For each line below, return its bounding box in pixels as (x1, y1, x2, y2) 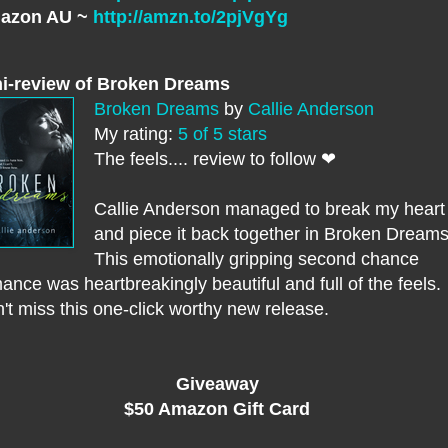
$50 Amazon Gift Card (124, 399, 310, 420)
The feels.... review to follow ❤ (94, 149, 336, 170)
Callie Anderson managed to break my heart (94, 199, 445, 220)
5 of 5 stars (178, 124, 267, 145)
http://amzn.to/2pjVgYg (93, 7, 288, 28)
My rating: (94, 124, 178, 145)
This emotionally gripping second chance (94, 249, 419, 270)
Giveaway (175, 374, 259, 395)
